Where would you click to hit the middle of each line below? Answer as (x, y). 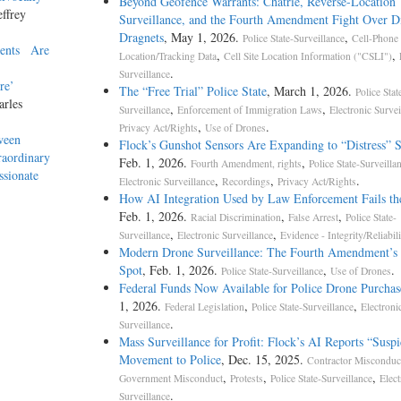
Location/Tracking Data (167, 56)
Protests (246, 379)
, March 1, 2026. (311, 91)
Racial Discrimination (235, 218)
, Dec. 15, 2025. (264, 360)
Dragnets (141, 38)
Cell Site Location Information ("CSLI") (307, 56)
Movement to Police (170, 360)
